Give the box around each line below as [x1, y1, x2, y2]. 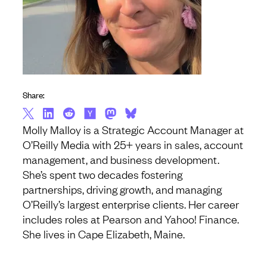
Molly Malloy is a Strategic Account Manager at [23, 122, 244, 137]
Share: [23, 88, 45, 101]
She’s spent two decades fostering [23, 167, 182, 182]
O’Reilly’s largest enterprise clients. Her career [23, 197, 239, 212]
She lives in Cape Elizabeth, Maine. [23, 226, 185, 241]
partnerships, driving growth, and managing [23, 182, 222, 197]
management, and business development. [23, 152, 219, 167]
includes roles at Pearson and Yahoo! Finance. [23, 212, 239, 226]
